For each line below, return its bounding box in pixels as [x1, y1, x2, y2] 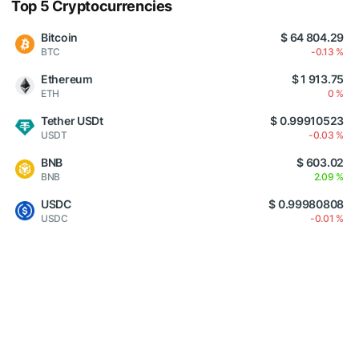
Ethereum [41, 72, 93, 87]
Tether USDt [41, 114, 103, 128]
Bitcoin [41, 30, 79, 45]
